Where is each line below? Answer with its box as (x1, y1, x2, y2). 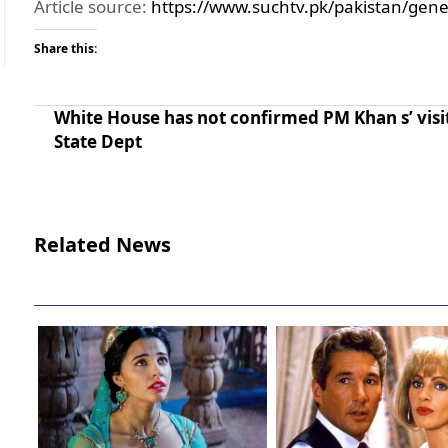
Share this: (33, 40, 97, 58)
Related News (33, 231, 171, 259)
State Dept (53, 130, 142, 154)
